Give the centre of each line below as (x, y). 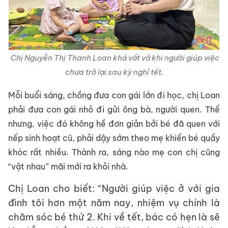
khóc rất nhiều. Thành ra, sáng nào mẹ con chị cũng (114, 152)
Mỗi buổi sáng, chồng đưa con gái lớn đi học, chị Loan (114, 95)
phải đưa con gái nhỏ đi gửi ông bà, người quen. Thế (114, 109)
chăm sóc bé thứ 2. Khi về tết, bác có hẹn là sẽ (114, 217)
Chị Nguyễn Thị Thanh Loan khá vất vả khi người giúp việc (114, 58)
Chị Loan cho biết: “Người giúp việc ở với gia (114, 189)
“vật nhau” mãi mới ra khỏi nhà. (68, 166)
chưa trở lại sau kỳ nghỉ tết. (114, 72)
